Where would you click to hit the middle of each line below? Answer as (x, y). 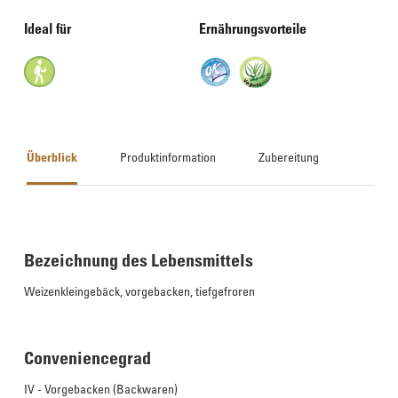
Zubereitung (289, 157)
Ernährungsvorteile (253, 28)
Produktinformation (168, 157)
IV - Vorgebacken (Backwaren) (101, 388)
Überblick (52, 157)
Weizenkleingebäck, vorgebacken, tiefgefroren (139, 291)
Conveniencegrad (88, 358)
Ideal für (48, 28)
